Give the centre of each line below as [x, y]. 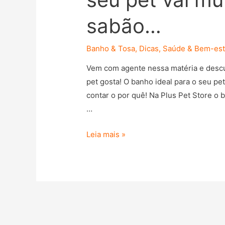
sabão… [124, 26]
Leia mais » [106, 134]
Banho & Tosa [111, 48]
